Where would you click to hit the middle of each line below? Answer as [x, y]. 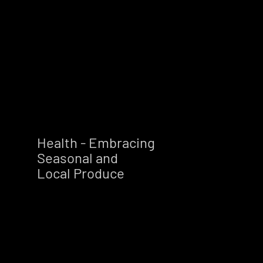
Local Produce [92, 173]
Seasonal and [77, 157]
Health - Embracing [96, 142]
